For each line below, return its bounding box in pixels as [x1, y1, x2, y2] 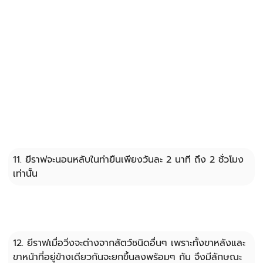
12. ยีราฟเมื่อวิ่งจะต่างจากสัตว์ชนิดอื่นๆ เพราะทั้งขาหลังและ [13, 235, 246, 250]
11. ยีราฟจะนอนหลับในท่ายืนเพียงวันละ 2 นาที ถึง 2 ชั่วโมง [13, 152, 244, 167]
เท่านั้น [13, 166, 38, 181]
